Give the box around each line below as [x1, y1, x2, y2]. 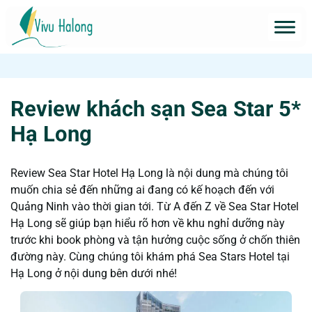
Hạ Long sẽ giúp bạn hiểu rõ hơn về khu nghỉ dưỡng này [10, 217, 285, 230]
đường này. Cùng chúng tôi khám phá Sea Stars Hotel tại [10, 250, 290, 263]
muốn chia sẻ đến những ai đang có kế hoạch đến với [10, 183, 274, 196]
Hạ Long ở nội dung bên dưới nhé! [10, 267, 177, 280]
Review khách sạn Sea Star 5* [10, 95, 301, 122]
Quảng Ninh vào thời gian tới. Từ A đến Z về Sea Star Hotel [10, 200, 299, 213]
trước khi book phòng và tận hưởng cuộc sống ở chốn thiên [10, 233, 300, 247]
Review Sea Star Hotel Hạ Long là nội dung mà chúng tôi [10, 166, 288, 180]
